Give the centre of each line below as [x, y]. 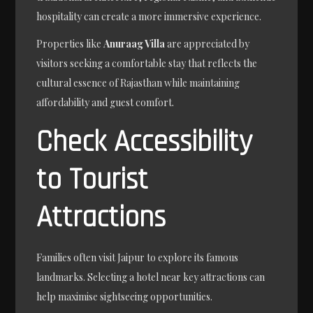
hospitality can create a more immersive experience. [149, 16]
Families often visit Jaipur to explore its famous [138, 258]
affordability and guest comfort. [105, 103]
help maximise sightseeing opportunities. [125, 297]
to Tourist [93, 181]
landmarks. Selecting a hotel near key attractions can [151, 277]
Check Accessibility [145, 143]
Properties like [70, 44]
